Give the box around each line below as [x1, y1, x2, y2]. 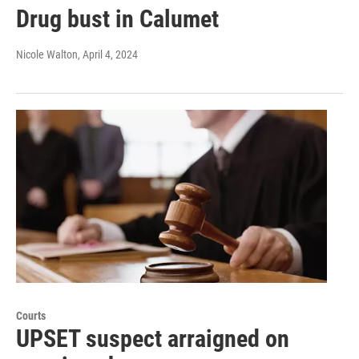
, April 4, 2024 [78, 48, 138, 62]
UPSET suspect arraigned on [16, 325, 289, 353]
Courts [16, 309, 46, 323]
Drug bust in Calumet [16, 5, 219, 34]
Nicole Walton [16, 48, 78, 62]
